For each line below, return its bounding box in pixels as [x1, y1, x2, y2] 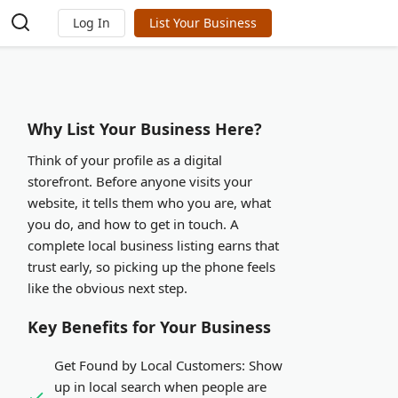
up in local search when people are [54, 378, 267, 395]
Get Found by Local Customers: [54, 356, 245, 374]
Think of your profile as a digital [28, 151, 222, 169]
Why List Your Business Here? [28, 118, 262, 139]
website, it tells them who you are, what [28, 194, 271, 211]
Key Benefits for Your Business [28, 316, 271, 338]
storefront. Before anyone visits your [28, 172, 252, 190]
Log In [73, 14, 111, 31]
